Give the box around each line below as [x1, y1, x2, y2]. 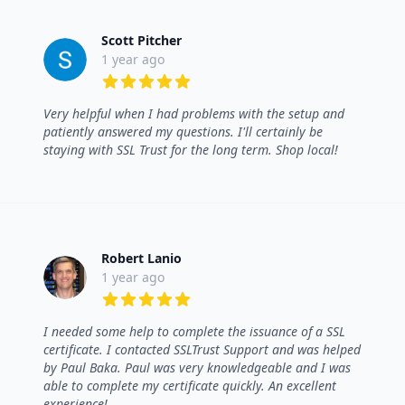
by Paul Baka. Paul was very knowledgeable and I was [43, 359, 351, 377]
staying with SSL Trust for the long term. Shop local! [43, 141, 338, 159]
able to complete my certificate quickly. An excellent [43, 377, 336, 395]
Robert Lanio [101, 250, 182, 268]
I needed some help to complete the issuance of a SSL [43, 323, 345, 341]
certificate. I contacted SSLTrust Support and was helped [43, 341, 361, 359]
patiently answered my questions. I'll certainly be [43, 123, 323, 141]
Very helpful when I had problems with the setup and [43, 105, 344, 123]
